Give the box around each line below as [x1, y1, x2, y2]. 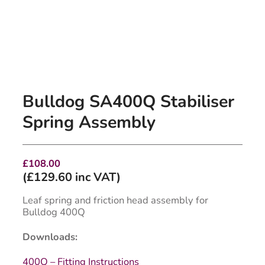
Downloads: [22, 230, 77, 244]
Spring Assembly [22, 111, 156, 134]
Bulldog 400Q [22, 205, 85, 219]
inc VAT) [72, 169, 121, 186]
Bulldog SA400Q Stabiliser [22, 90, 234, 114]
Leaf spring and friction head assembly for [22, 193, 208, 207]
